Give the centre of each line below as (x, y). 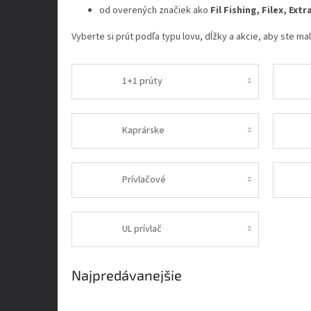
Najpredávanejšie (127, 275)
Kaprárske (144, 130)
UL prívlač (142, 229)
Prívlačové (144, 179)
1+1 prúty (143, 81)
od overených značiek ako (155, 10)
